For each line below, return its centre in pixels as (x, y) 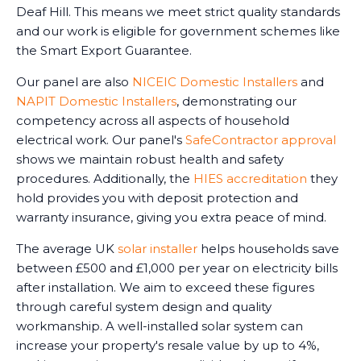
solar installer (158, 248)
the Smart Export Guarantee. (104, 50)
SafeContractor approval (261, 139)
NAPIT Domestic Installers (96, 101)
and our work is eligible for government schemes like (178, 31)
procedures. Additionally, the (105, 178)
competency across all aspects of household (153, 120)
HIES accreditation (250, 178)
